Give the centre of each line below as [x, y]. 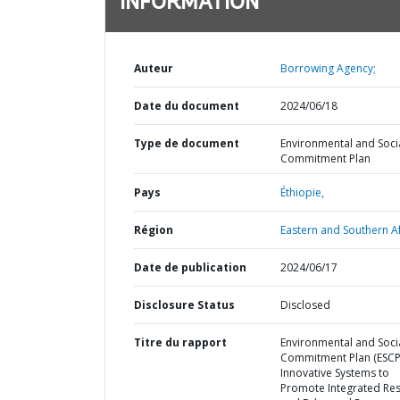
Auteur [154, 68]
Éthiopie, [302, 192]
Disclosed [305, 305]
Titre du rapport [180, 342]
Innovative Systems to [334, 373]
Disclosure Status [184, 305]
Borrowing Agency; [328, 68]
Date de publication [190, 267]
